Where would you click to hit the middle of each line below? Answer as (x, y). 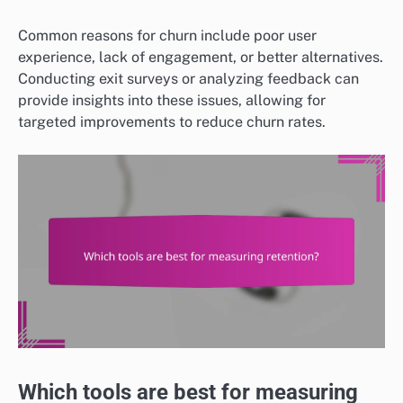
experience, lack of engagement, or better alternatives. (201, 58)
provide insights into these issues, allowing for (172, 101)
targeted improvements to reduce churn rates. (172, 122)
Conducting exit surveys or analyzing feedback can (188, 79)
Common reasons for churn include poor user (167, 36)
